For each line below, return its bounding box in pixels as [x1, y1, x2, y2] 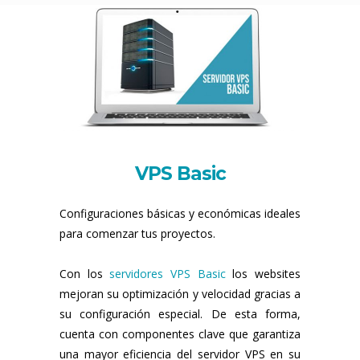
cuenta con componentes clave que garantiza [59, 325, 301, 342]
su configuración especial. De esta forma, [59, 305, 301, 321]
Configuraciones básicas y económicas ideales [59, 205, 301, 221]
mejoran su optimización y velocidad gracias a [59, 285, 301, 301]
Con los [59, 265, 110, 281]
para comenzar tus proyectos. [59, 225, 215, 241]
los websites [225, 265, 301, 281]
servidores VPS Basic [109, 265, 226, 281]
